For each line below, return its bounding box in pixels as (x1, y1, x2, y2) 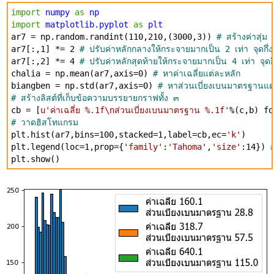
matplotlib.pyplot (45, 20, 128, 29)
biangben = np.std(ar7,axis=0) (11, 81, 158, 91)
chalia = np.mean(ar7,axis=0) (11, 68, 153, 78)
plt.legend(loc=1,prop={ (11, 142, 124, 152)
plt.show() (11, 154, 60, 164)
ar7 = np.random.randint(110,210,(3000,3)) (11, 32, 217, 42)
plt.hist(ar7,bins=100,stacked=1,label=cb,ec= (11, 130, 226, 139)
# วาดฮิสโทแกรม (11, 117, 78, 127)
